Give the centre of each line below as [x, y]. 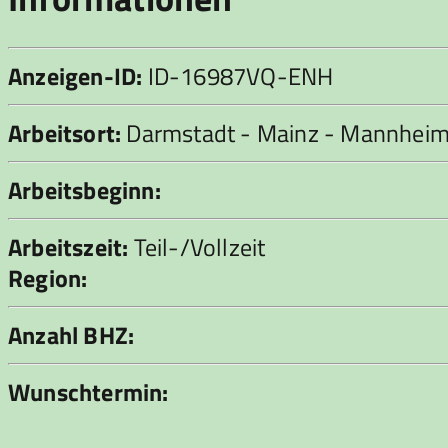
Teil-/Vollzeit [197, 247]
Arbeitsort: [65, 133]
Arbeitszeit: [68, 247]
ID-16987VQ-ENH [238, 76]
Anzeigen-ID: [75, 76]
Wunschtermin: [88, 392]
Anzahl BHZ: [71, 335]
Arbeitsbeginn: [84, 190]
